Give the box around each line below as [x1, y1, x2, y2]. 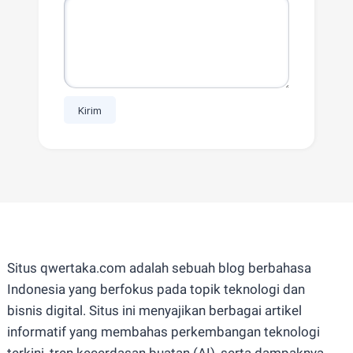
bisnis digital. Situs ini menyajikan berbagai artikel [6, 303, 302, 319]
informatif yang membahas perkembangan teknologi [6, 324, 320, 340]
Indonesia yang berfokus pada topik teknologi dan [6, 281, 305, 298]
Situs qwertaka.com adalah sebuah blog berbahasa [6, 260, 311, 277]
